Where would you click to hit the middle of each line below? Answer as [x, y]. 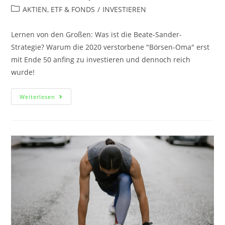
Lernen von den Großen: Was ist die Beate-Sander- [97, 34]
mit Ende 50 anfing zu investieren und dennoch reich [101, 59]
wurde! [23, 72]
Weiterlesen [38, 96]
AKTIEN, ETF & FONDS [59, 9]
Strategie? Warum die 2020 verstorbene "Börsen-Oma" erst [110, 47]
